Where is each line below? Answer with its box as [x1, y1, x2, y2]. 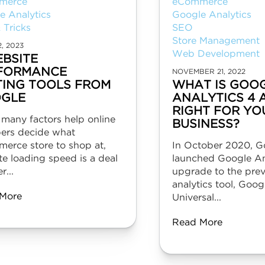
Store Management [172, 37, 260, 46]
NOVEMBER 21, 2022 [172, 69, 245, 75]
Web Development [172, 50, 260, 59]
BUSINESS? [172, 119, 240, 130]
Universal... [172, 193, 221, 202]
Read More [172, 218, 222, 227]
